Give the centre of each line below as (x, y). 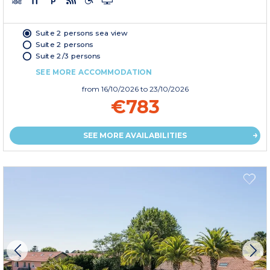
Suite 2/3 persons (68, 55)
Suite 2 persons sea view (82, 33)
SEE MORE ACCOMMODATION (94, 72)
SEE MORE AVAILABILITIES (135, 135)
